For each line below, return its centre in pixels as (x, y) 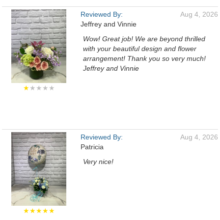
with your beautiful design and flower (140, 49)
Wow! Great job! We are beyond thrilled (144, 39)
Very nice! (98, 162)
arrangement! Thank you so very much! (144, 58)
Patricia (92, 147)
